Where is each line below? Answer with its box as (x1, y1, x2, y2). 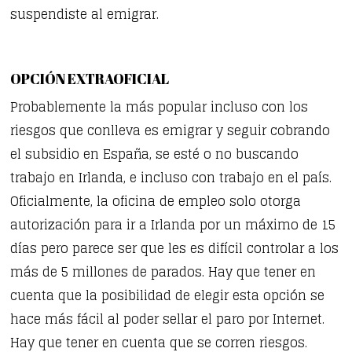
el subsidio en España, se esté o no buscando (10, 142, 299, 165)
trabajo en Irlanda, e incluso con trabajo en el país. (10, 166, 332, 189)
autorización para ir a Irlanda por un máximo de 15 (10, 213, 336, 236)
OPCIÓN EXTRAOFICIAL (10, 69, 170, 89)
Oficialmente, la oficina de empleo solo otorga (10, 189, 302, 212)
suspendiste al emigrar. (10, 3, 159, 26)
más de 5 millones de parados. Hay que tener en (10, 260, 317, 283)
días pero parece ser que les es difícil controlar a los (10, 236, 339, 259)
